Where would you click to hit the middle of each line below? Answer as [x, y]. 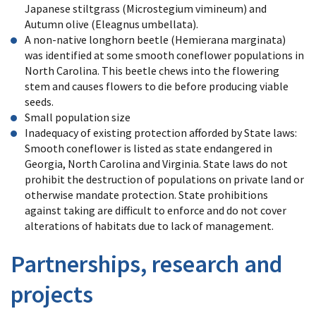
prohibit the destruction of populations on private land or [164, 179]
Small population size [79, 117]
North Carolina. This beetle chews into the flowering [152, 70]
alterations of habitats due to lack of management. [150, 225]
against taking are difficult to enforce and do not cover [156, 210]
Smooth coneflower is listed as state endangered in [148, 148]
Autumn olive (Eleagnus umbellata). [113, 24]
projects [54, 294]
